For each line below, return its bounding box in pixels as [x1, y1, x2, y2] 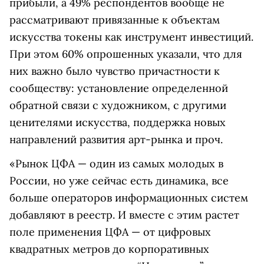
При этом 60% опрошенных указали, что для [9, 47, 242, 61]
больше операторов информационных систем [9, 191, 248, 204]
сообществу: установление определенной [9, 81, 228, 95]
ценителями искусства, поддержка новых [9, 115, 226, 129]
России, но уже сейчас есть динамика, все [9, 174, 229, 187]
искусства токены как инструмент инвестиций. [9, 30, 253, 44]
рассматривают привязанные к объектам [9, 13, 220, 27]
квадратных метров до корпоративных [9, 242, 209, 256]
